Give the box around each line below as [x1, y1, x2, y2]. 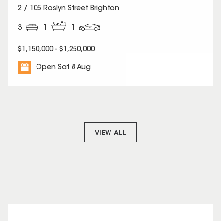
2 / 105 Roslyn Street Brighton [18, 5, 119, 12]
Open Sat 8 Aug [36, 64, 91, 72]
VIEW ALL [94, 130, 127, 137]
